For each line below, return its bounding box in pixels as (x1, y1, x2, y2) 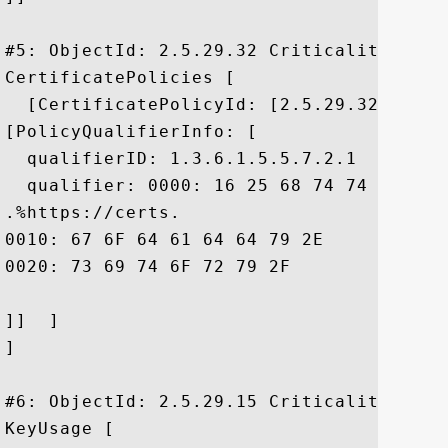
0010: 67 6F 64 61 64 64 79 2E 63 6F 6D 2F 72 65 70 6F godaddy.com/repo (5, 230, 324, 249)
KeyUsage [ (5, 419, 115, 438)
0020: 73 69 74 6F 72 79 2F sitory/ (5, 257, 291, 276)
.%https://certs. (5, 203, 181, 222)
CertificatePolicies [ (5, 68, 236, 87)
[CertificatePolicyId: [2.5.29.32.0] (5, 95, 412, 114)
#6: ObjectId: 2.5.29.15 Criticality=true (5, 392, 445, 411)
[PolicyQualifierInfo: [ (5, 122, 258, 141)
